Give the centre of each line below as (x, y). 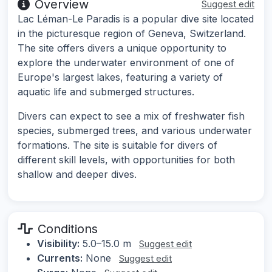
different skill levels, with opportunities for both (126, 159)
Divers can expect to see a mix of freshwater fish (131, 116)
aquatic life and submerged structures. (106, 91)
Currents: (60, 258)
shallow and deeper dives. (77, 174)
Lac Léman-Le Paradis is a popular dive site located (136, 19)
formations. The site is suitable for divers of (117, 145)
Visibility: (58, 243)
